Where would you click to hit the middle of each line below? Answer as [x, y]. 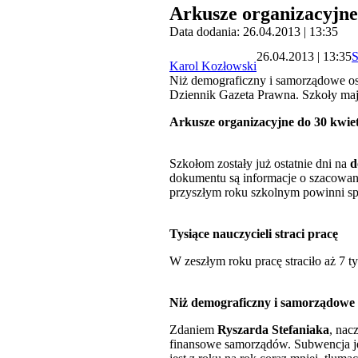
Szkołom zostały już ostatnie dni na [260, 164]
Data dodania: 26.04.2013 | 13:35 [254, 32]
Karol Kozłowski [213, 66]
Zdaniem [193, 330]
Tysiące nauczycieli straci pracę [254, 234]
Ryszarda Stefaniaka [273, 330]
